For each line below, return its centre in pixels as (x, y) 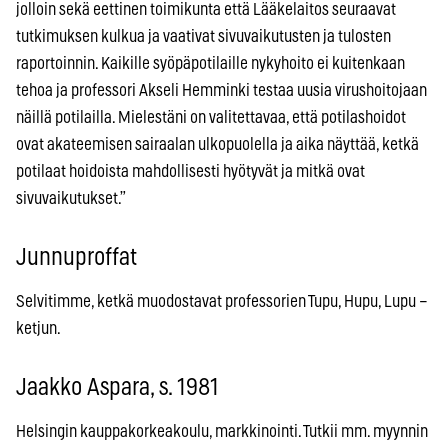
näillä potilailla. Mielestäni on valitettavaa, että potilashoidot (211, 117)
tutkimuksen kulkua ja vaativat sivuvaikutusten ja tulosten (203, 36)
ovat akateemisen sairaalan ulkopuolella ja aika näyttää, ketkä (217, 144)
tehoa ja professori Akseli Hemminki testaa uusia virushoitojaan (221, 90)
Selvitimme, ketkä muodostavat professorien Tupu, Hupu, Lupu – (222, 301)
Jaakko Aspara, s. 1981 (117, 387)
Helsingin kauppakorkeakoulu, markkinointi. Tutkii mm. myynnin (222, 431)
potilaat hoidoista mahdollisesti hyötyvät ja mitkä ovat (190, 171)
